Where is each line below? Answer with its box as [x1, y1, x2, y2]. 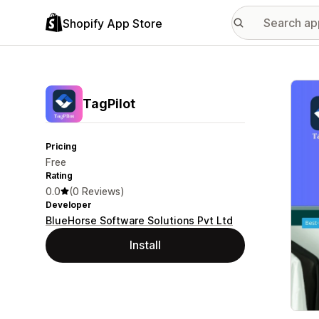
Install [130, 238, 161, 252]
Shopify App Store [63, 16, 162, 31]
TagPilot [83, 96, 135, 111]
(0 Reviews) [69, 185, 125, 197]
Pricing [46, 141, 77, 152]
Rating [46, 170, 73, 181]
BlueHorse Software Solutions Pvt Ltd [46, 214, 233, 226]
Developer [46, 199, 92, 210]
